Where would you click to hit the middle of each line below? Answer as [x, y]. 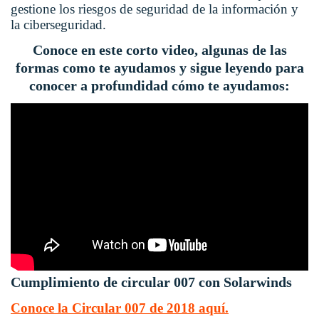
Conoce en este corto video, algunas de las [159, 50]
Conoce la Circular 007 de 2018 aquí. [120, 308]
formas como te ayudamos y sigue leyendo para [159, 68]
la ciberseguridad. [58, 25]
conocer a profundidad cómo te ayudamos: [159, 86]
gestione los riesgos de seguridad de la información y [155, 9]
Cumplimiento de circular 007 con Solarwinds [151, 282]
